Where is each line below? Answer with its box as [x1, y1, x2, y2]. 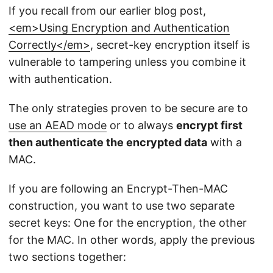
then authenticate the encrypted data [9, 136, 207, 149]
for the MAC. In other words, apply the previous [9, 233, 255, 247]
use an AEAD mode [9, 119, 107, 132]
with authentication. [9, 73, 112, 86]
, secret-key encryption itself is [90, 38, 250, 52]
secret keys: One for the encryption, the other [9, 216, 247, 230]
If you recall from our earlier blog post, [9, 4, 206, 18]
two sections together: [9, 250, 126, 264]
